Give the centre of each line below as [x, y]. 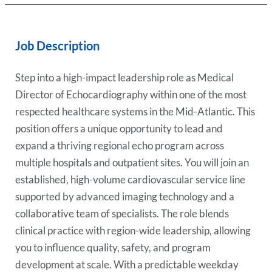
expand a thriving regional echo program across [120, 145]
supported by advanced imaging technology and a [125, 196]
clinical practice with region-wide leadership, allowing [133, 230]
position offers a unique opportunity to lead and [119, 128]
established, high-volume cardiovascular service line [131, 179]
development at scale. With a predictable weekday [127, 264]
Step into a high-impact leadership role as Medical [125, 77]
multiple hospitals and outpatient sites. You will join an [132, 162]
